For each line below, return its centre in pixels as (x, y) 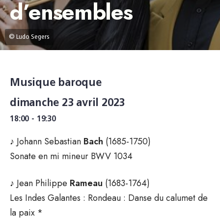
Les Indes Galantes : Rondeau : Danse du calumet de (109, 198)
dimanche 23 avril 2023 (68, 103)
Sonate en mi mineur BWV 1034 (71, 156)
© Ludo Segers (29, 37)
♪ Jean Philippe (40, 183)
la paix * (26, 212)
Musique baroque (56, 83)
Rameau (87, 183)
